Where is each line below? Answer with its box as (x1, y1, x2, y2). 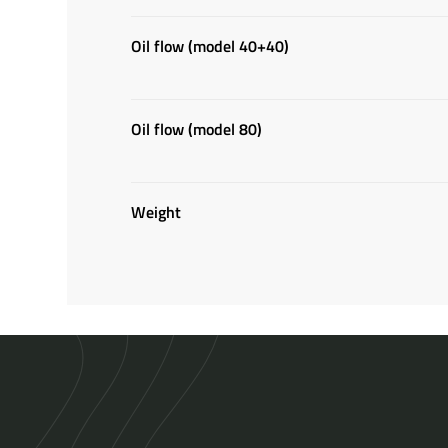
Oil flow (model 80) (131, 117, 263, 141)
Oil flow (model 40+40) (131, 34, 290, 58)
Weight (131, 200, 182, 224)
